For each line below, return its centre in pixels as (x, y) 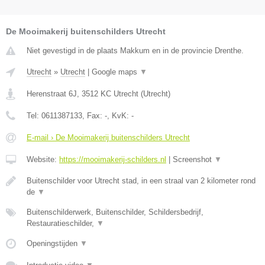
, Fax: (93, 116)
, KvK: (119, 116)
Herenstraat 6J (52, 94)
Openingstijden (53, 244)
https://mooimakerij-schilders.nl (113, 160)
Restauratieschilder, (62, 224)
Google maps (116, 72)
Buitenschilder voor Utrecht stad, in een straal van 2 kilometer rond (141, 181)
